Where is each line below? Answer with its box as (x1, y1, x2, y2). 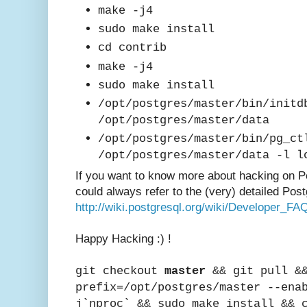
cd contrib (98, 41, 167, 55)
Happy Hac (75, 232, 132, 246)
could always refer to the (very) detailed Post (75, 185, 306, 199)
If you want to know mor (75, 169, 198, 183)
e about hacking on (198, 169, 298, 183)
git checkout (75, 265, 164, 278)
